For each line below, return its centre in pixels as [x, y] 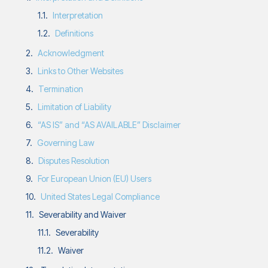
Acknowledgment [71, 53]
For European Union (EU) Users [95, 179]
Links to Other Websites [81, 71]
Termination [61, 89]
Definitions [74, 33]
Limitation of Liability [75, 107]
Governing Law [66, 143]
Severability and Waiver [83, 214]
